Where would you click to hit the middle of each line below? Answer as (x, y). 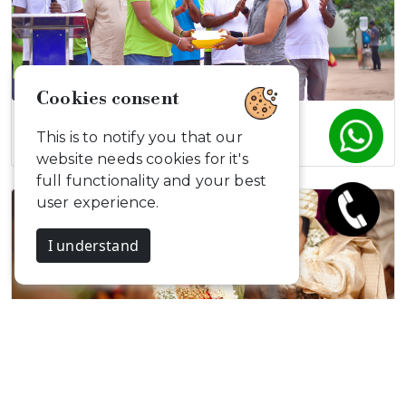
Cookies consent (108, 99)
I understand (93, 246)
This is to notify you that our (140, 137)
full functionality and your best (152, 181)
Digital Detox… (80, 126)
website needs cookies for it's (142, 159)
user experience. (98, 203)
